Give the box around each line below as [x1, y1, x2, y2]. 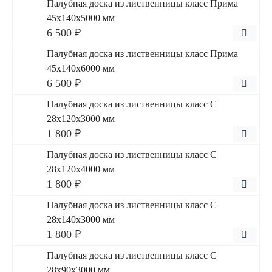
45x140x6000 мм [47, 63, 115, 73]
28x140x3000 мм [47, 214, 115, 225]
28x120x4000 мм [47, 164, 115, 174]
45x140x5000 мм [47, 13, 115, 23]
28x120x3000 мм [47, 114, 115, 124]
